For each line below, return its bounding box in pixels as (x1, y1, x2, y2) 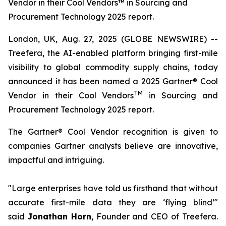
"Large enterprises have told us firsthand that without (8, 183, 218, 193)
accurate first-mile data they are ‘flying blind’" (8, 197, 218, 207)
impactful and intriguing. (8, 155, 104, 165)
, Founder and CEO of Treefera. (91, 211, 218, 221)
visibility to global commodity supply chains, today (8, 62, 218, 72)
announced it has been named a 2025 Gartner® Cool (8, 76, 218, 86)
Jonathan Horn (27, 211, 91, 221)
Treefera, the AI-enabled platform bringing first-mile (8, 48, 218, 58)
